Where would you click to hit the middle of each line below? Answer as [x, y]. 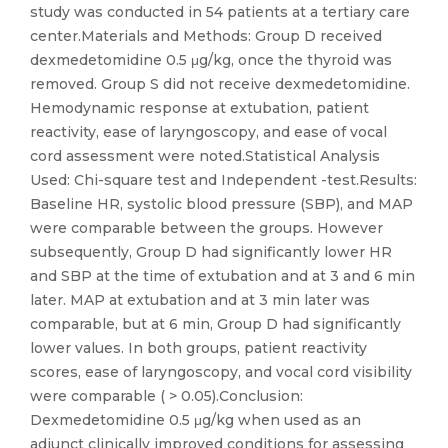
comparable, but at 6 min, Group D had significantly [215, 324]
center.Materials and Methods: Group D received [206, 36]
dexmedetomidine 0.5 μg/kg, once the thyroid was [211, 60]
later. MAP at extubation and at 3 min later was [200, 300]
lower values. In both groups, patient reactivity [198, 348]
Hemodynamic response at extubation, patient [199, 108]
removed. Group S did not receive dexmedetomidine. [220, 84]
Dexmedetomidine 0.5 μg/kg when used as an [195, 420]
